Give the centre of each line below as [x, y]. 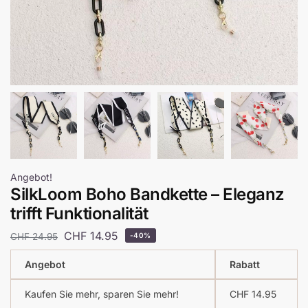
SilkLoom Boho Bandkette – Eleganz [147, 194]
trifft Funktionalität [79, 213]
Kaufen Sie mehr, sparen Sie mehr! [102, 294]
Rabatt [245, 264]
